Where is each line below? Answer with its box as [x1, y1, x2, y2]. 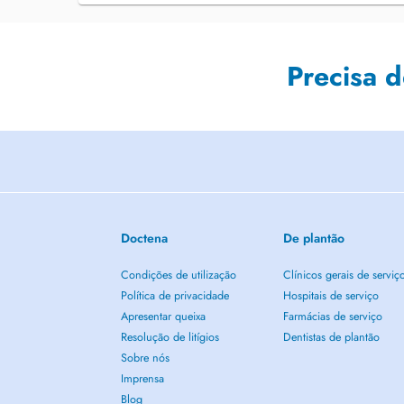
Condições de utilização [121, 267, 237, 283]
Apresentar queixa [121, 308, 207, 325]
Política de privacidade [121, 288, 230, 304]
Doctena [121, 229, 169, 247]
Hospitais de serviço [282, 288, 379, 304]
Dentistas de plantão [282, 329, 380, 345]
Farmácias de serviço [282, 308, 382, 325]
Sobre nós [121, 350, 170, 366]
